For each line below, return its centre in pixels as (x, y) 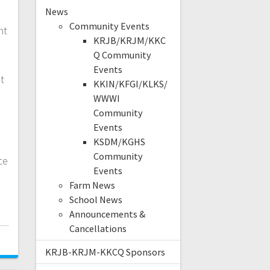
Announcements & (107, 214)
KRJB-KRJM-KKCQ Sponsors (105, 252)
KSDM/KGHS (119, 142)
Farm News (92, 185)
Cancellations (98, 229)
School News (96, 200)
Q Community (122, 55)
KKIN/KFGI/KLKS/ (130, 84)
